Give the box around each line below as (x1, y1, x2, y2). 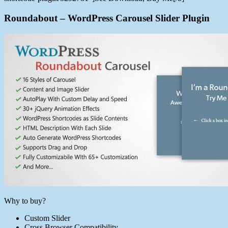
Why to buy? (4, 196, 46, 205)
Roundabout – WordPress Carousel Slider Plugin (4, 12, 210, 23)
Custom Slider (24, 213, 70, 222)
